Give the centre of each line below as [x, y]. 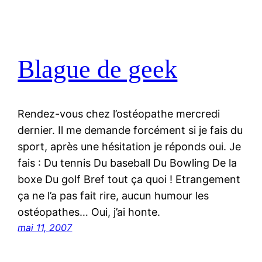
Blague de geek [98, 69]
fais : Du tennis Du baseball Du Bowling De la [127, 163]
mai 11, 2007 [45, 228]
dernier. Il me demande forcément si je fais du [130, 130]
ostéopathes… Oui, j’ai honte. [89, 212]
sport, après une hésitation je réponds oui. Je [130, 147]
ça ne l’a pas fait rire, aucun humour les [113, 196]
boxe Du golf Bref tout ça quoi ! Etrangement [129, 180]
